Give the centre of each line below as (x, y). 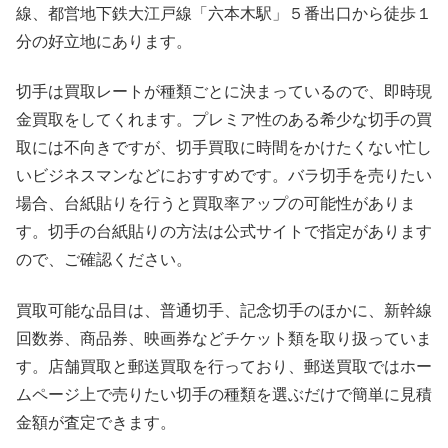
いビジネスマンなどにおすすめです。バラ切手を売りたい (224, 176)
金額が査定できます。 (96, 422)
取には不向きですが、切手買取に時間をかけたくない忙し (224, 148)
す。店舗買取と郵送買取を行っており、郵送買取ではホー (224, 366)
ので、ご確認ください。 (104, 260)
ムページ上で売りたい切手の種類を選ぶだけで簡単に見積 (224, 394)
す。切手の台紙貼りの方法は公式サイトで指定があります (224, 232)
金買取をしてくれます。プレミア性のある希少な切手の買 (224, 120)
